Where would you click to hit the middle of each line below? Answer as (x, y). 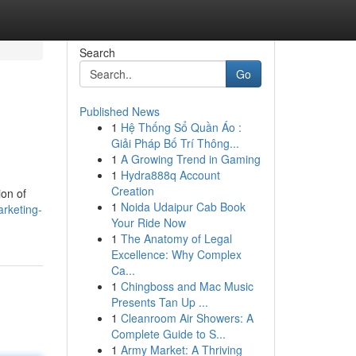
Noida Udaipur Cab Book (183, 207)
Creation (132, 191)
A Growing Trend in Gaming (190, 159)
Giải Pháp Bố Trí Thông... (175, 143)
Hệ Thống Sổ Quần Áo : (181, 127)
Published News (119, 111)
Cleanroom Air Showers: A (187, 318)
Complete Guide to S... (168, 334)
